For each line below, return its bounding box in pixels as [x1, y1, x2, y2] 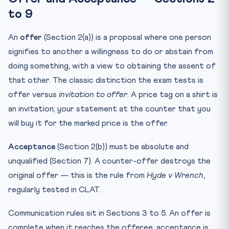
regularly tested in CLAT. [8, 185, 101, 194]
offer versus [8, 90, 59, 99]
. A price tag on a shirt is [127, 90, 218, 99]
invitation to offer [59, 90, 127, 99]
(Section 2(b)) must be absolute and [55, 142, 189, 151]
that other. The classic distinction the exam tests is [8, 76, 203, 84]
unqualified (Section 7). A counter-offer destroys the [8, 156, 211, 165]
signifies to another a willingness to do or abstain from [8, 47, 213, 56]
